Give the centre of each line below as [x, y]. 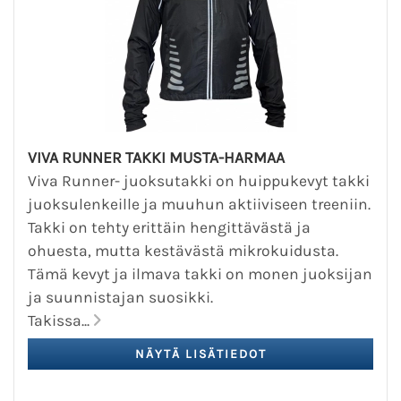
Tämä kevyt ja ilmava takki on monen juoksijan [200, 274]
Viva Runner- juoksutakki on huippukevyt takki [199, 181]
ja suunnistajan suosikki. [120, 298]
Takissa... [60, 321]
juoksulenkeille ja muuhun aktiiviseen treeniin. [199, 205]
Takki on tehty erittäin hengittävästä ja [169, 228]
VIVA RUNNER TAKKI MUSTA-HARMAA [156, 158]
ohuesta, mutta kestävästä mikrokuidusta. [183, 251]
